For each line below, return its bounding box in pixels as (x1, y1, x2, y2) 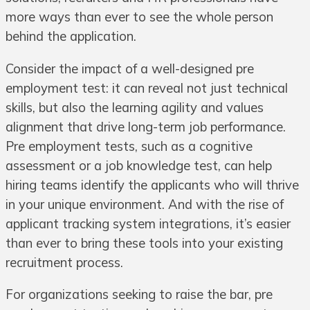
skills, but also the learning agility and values (6, 99, 264, 116)
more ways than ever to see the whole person (6, 9, 273, 26)
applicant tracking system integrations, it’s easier (6, 215, 291, 232)
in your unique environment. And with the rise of (6, 196, 284, 212)
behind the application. (6, 28, 136, 45)
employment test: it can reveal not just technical (6, 80, 288, 96)
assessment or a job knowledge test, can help (6, 157, 272, 174)
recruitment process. (6, 254, 123, 271)
